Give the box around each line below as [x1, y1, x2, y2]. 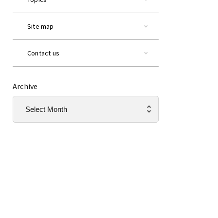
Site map [27, 22, 54, 31]
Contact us [27, 49, 59, 58]
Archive [13, 81, 38, 91]
